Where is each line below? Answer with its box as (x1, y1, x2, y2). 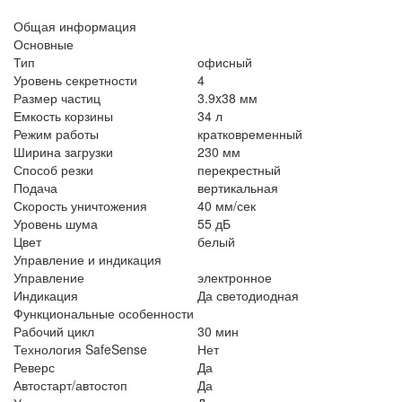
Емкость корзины (13, 106, 113, 125)
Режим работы (13, 124, 99, 143)
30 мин (197, 321, 239, 340)
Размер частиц (13, 88, 100, 107)
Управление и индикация (13, 249, 162, 268)
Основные (13, 34, 74, 53)
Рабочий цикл (13, 321, 94, 340)
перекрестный (197, 160, 281, 179)
